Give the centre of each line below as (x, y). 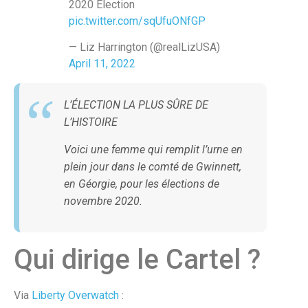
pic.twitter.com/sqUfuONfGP (137, 21)
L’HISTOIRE (91, 122)
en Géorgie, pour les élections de (142, 184)
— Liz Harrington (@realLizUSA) (144, 47)
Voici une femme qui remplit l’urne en (153, 149)
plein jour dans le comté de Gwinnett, (153, 166)
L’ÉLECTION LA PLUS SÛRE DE (136, 105)
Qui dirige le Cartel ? (137, 260)
